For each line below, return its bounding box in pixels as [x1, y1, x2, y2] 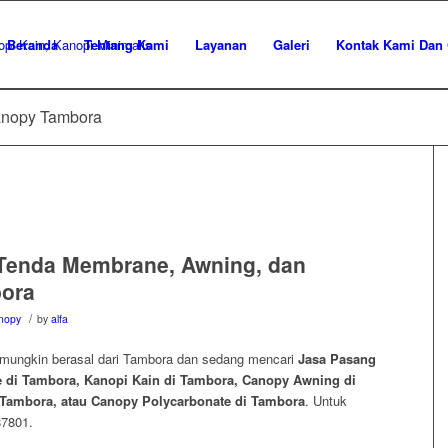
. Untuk [305, 391, 347, 411]
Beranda [7, 35, 58, 54]
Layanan [195, 35, 247, 54]
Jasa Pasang [298, 349, 376, 369]
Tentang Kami [84, 35, 169, 54]
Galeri [273, 35, 310, 54]
